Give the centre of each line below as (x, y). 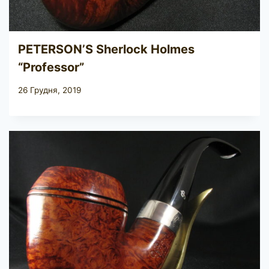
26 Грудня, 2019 (50, 90)
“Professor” (51, 67)
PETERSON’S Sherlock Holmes (106, 49)
